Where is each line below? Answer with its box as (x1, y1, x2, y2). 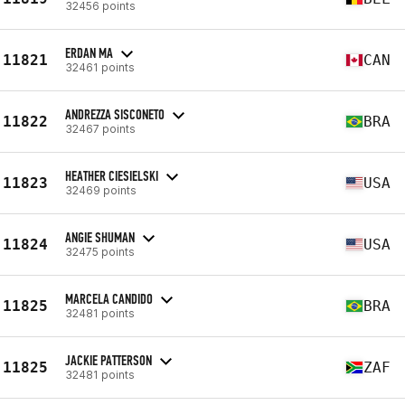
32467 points (65, 121, 136, 136)
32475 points (65, 244, 135, 259)
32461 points (65, 60, 135, 74)
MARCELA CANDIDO (65, 289, 153, 307)
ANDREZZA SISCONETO (65, 105, 165, 123)
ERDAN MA (65, 43, 113, 61)
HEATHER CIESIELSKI (65, 166, 158, 184)
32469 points (65, 183, 137, 197)
